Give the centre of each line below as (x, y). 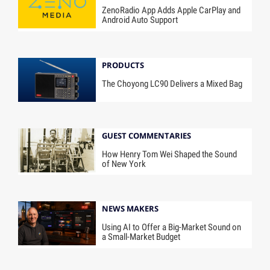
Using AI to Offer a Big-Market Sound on (172, 228)
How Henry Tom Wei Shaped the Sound (170, 154)
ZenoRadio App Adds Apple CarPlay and (171, 10)
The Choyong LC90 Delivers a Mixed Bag (172, 83)
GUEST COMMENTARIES (147, 135)
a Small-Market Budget (141, 237)
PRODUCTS (123, 65)
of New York (124, 164)
